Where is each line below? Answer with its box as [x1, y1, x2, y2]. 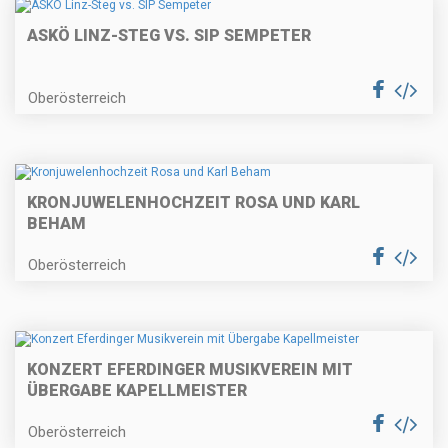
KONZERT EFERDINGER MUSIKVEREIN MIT [27, 360, 353, 380]
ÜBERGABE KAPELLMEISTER [27, 381, 247, 401]
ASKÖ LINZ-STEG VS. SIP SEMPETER [27, 25, 311, 45]
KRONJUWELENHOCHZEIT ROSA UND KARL [27, 193, 360, 213]
